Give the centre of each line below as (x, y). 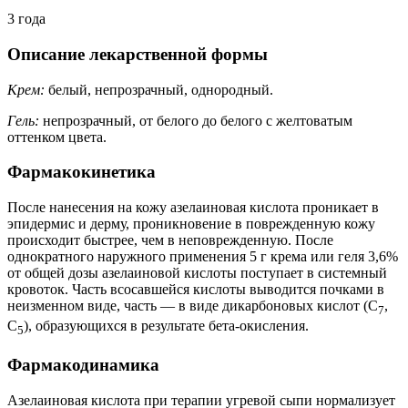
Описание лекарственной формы (138, 54)
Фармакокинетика (82, 172)
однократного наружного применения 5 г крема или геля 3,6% (203, 257)
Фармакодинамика (83, 365)
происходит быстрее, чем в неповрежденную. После (170, 240)
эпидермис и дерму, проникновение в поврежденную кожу (191, 224)
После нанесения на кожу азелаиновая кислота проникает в (193, 208)
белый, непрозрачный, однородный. (159, 89)
